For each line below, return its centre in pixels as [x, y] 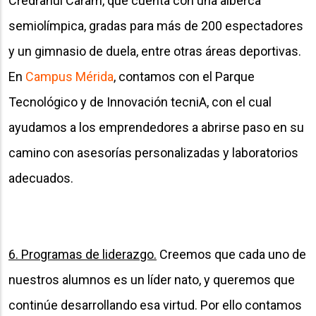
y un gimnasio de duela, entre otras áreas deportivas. [155, 51]
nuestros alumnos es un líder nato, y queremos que [152, 279]
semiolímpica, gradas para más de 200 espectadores [156, 25]
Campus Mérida [69, 76]
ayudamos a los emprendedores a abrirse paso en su [156, 127]
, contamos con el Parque [184, 76]
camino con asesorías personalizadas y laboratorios [153, 152]
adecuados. [44, 178]
